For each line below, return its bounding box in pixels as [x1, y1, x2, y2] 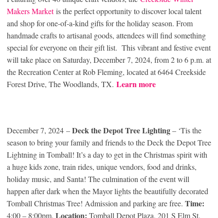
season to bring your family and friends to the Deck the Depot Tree [7, 137, 211, 148]
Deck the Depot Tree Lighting [72, 125, 170, 136]
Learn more [116, 78, 156, 90]
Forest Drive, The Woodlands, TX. [7, 79, 116, 90]
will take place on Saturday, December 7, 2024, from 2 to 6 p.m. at [7, 54, 211, 65]
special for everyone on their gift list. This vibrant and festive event [7, 42, 211, 53]
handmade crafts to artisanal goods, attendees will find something [7, 30, 206, 41]
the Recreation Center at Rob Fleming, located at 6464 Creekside [7, 67, 206, 77]
